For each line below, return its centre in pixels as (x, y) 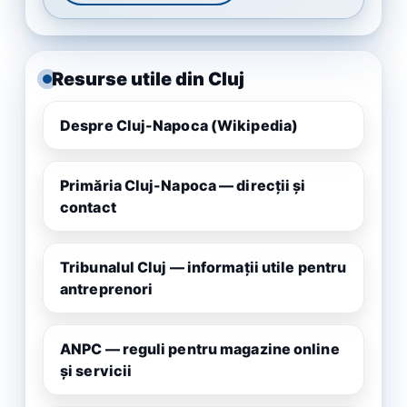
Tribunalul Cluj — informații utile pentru (203, 267)
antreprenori (107, 288)
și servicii (96, 370)
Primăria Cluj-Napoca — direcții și (183, 185)
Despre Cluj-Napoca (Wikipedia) (179, 125)
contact (88, 207)
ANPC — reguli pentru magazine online (200, 348)
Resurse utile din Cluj (148, 79)
